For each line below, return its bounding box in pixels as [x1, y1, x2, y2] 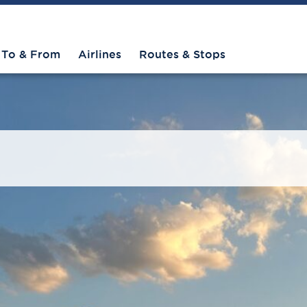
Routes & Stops [139, 49, 225, 60]
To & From [1, 49, 60, 60]
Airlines [78, 49, 121, 60]
